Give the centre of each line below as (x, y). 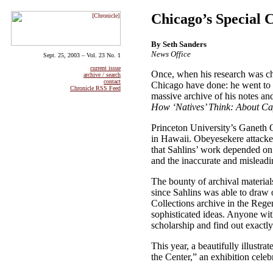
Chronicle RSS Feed (95, 88)
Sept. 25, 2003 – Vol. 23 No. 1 (82, 55)
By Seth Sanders (179, 44)
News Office (171, 54)
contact (112, 81)
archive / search (102, 75)
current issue (105, 68)
